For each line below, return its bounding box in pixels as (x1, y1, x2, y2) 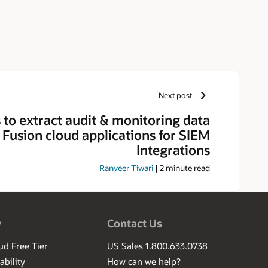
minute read (164, 162, 210, 174)
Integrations (136, 141, 210, 158)
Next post (159, 90, 193, 100)
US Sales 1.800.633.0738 (107, 240, 208, 252)
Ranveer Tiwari (99, 162, 153, 174)
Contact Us (107, 216, 163, 231)
